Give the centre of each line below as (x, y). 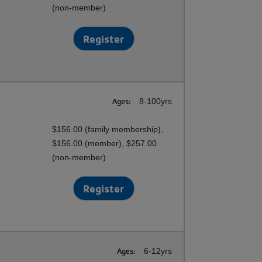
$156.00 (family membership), (108, 129)
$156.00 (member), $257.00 (105, 143)
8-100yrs (154, 101)
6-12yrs (157, 251)
